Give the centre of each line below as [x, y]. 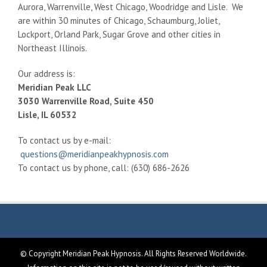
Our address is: [46, 74]
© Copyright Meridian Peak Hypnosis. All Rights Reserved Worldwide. [133, 254]
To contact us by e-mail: [64, 141]
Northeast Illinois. [52, 48]
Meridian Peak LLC [55, 88]
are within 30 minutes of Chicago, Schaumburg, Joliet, [119, 21]
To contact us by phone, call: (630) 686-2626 [104, 168]
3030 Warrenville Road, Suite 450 [86, 101]
